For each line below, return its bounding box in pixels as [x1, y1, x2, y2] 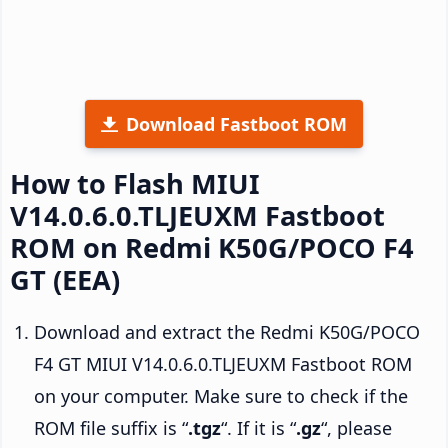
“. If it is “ [221, 415, 296, 440]
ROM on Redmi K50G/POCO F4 [10, 228, 414, 266]
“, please [321, 415, 392, 440]
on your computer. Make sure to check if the [34, 383, 408, 408]
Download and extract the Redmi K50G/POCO [34, 319, 420, 344]
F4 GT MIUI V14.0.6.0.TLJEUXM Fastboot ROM [34, 351, 412, 376]
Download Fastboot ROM [126, 111, 347, 136]
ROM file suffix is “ [34, 415, 188, 440]
